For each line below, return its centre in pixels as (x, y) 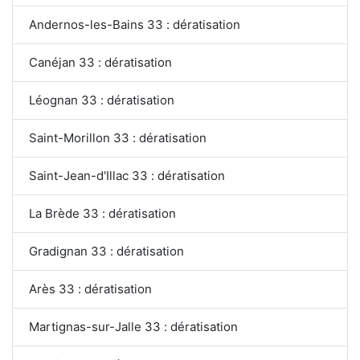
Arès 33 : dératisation (90, 288)
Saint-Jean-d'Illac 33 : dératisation (127, 175)
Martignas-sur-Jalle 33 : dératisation (133, 326)
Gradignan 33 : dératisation (106, 251)
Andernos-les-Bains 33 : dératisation (135, 24)
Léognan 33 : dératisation (102, 100)
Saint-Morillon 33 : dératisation (118, 137)
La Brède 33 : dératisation (102, 213)
